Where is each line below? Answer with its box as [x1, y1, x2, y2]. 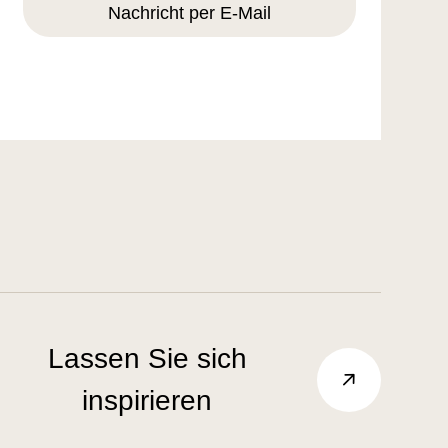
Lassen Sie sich [47, 343, 247, 375]
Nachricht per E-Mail [107, 2, 271, 23]
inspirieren [82, 385, 213, 417]
